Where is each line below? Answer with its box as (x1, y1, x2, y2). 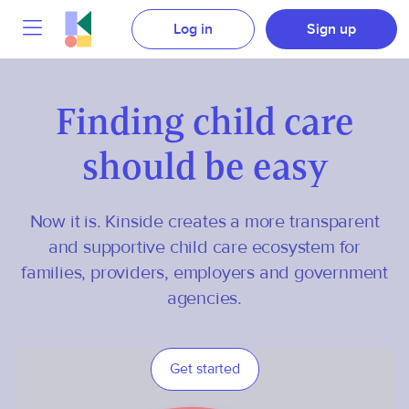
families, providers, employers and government (21, 261, 388, 285)
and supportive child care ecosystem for (47, 236, 362, 259)
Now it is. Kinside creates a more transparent (29, 210, 380, 234)
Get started (169, 360, 240, 379)
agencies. (166, 287, 243, 310)
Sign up (306, 20, 356, 38)
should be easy (81, 143, 328, 188)
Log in (173, 20, 213, 38)
